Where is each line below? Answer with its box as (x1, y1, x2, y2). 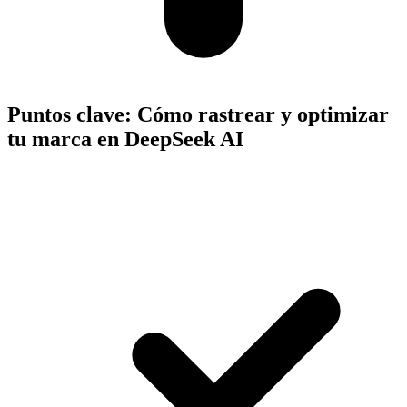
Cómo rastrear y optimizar (137, 102, 389, 126)
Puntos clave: (7, 102, 132, 126)
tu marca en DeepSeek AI (7, 126, 243, 151)
